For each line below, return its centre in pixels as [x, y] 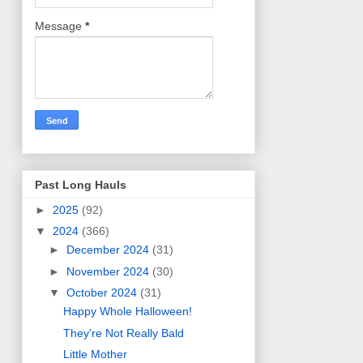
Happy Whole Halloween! [127, 312]
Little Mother [95, 354]
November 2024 [109, 271]
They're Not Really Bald [123, 333]
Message [60, 26]
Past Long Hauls [81, 184]
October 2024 [103, 293]
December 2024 [109, 250]
